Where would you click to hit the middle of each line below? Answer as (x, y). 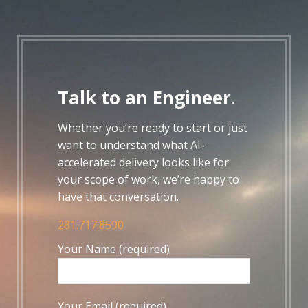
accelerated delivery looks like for (143, 162)
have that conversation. (118, 197)
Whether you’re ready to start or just (153, 128)
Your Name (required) (114, 249)
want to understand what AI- (131, 145)
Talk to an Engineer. (146, 98)
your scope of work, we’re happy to (148, 179)
